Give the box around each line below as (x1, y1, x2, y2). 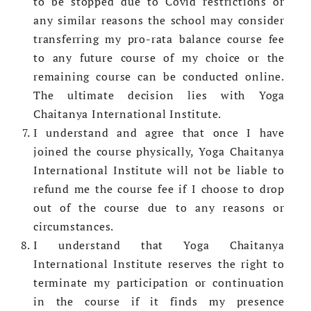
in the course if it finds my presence (33, 294, 285, 310)
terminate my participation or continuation (33, 275, 285, 291)
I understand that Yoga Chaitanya (33, 237, 285, 253)
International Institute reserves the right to (33, 256, 285, 272)
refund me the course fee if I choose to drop (33, 181, 285, 197)
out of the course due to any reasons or (33, 200, 285, 216)
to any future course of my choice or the (33, 50, 285, 66)
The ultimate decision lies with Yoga (33, 87, 285, 103)
